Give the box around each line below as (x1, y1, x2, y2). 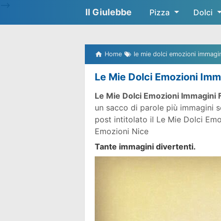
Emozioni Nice (95, 126, 148, 136)
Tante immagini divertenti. (95, 142, 196, 151)
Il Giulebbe (85, 7, 132, 17)
